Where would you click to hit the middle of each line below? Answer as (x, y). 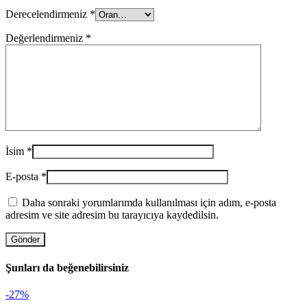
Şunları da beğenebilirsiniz (67, 267)
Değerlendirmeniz (46, 38)
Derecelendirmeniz (48, 14)
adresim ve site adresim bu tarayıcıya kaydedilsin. (112, 215)
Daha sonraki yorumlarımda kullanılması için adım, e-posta (149, 203)
